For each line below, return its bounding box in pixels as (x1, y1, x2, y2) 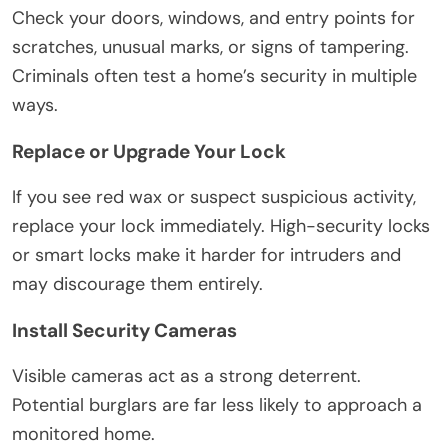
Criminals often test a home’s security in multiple (12, 63, 417, 88)
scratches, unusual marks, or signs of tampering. (12, 34, 409, 59)
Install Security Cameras (12, 317, 237, 343)
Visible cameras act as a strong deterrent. (12, 363, 361, 388)
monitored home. (12, 421, 155, 446)
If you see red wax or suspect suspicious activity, (12, 184, 416, 209)
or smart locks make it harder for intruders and (12, 242, 401, 267)
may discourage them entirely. (12, 271, 263, 296)
